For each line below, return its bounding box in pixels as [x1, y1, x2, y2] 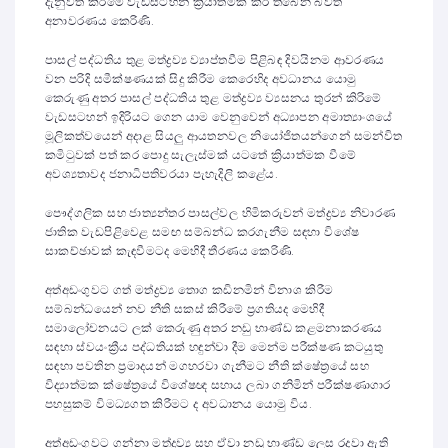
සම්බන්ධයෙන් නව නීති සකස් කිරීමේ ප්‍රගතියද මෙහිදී [45, 302, 325, 316]
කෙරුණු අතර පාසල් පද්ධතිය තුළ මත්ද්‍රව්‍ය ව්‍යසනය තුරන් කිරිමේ [45, 91, 382, 105]
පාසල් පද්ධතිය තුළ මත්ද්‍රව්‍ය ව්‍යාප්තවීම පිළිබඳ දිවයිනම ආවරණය [45, 53, 385, 67]
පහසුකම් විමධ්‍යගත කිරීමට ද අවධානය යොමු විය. [45, 397, 313, 411]
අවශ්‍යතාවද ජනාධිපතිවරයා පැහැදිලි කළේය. [45, 167, 278, 181]
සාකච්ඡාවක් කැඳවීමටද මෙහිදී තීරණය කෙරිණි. [45, 244, 295, 258]
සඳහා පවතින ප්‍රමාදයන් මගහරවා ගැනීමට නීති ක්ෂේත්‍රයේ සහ [45, 359, 369, 373]
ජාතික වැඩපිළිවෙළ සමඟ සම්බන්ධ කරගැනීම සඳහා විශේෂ [45, 225, 360, 239]
